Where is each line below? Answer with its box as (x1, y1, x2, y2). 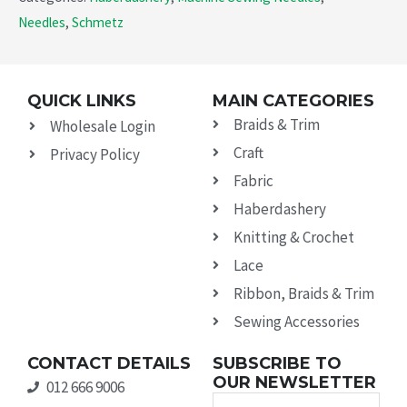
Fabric (233, 170, 273, 191)
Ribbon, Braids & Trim (233, 283, 374, 303)
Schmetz (72, 13, 124, 31)
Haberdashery (233, 198, 326, 219)
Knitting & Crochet (233, 226, 354, 247)
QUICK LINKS (27, 90, 136, 111)
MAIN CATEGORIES (213, 90, 374, 111)
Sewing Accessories (233, 311, 360, 332)
